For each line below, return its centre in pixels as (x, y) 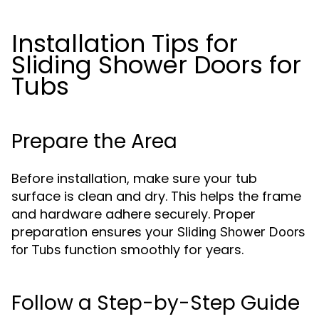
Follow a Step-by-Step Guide (156, 303)
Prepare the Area (94, 141)
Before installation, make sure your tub (134, 178)
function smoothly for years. (152, 250)
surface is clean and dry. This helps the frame (156, 196)
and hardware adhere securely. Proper (134, 214)
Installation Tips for (125, 43)
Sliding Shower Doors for (156, 65)
